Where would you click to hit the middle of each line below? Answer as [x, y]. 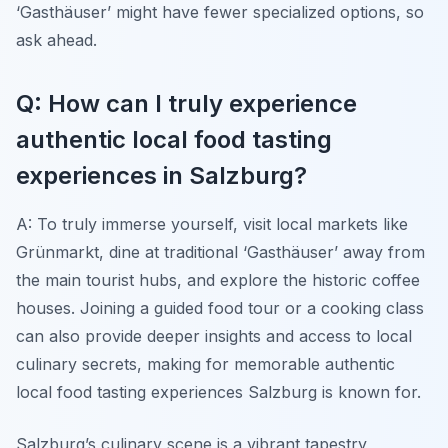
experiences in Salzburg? [161, 175]
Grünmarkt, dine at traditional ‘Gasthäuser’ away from [220, 251]
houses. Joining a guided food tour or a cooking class [220, 307]
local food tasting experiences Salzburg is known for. [218, 391]
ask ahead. [56, 39]
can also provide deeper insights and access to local [214, 335]
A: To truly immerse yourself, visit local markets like [212, 223]
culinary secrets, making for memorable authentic [205, 363]
